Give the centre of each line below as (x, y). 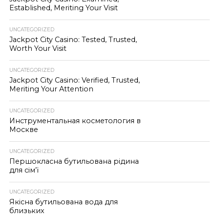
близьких (27, 211)
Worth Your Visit (38, 48)
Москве (23, 130)
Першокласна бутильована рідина (74, 161)
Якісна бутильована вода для (63, 202)
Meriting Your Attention (51, 89)
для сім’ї (24, 170)
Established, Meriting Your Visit (63, 8)
